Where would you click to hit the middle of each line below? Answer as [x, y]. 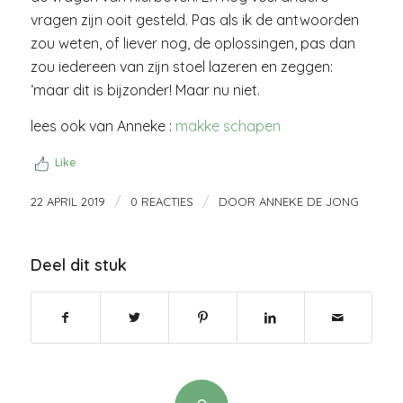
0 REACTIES [161, 202]
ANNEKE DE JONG [309, 202]
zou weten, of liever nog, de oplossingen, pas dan [193, 43]
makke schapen [228, 125]
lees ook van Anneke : [103, 125]
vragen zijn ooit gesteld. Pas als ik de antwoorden [194, 19]
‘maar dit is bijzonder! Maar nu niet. [145, 90]
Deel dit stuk [78, 265]
